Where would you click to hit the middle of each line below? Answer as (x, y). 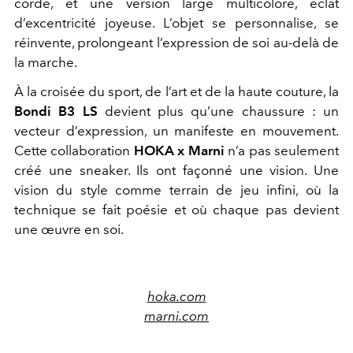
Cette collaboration (74, 150)
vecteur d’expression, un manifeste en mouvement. (176, 131)
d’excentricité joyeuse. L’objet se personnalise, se (176, 23)
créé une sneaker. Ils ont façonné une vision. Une (176, 170)
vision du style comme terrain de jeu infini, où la (176, 190)
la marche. (46, 62)
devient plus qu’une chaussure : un (218, 111)
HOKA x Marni (179, 150)
